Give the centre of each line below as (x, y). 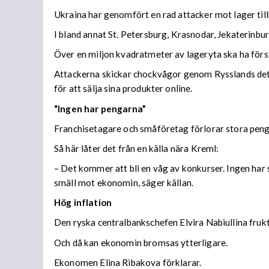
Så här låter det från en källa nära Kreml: (137, 148)
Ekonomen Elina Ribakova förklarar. (128, 262)
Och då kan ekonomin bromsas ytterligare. (141, 242)
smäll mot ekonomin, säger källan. (124, 183)
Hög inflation (83, 203)
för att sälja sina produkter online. (123, 89)
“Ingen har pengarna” (100, 108)
